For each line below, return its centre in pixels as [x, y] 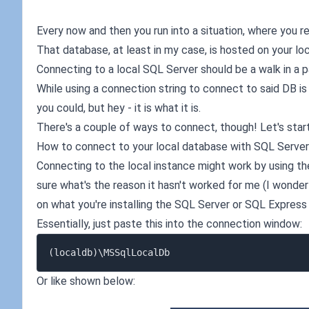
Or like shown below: [86, 281]
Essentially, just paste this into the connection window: [169, 224]
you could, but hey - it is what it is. [119, 108]
